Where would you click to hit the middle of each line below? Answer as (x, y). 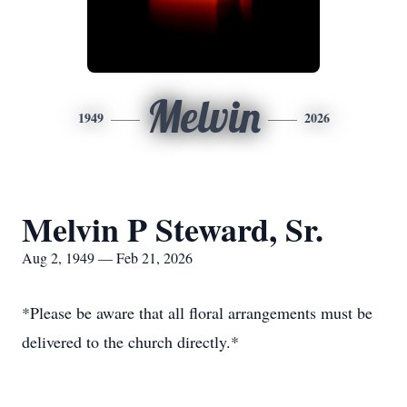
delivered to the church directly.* (130, 342)
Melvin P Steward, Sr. (173, 229)
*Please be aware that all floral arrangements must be (197, 313)
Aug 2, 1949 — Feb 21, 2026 (107, 258)
